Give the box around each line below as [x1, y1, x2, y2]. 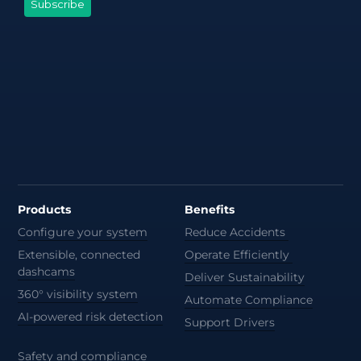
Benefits [184, 201, 234, 217]
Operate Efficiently [184, 247, 293, 262]
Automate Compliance [184, 292, 313, 307]
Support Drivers [184, 314, 275, 330]
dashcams [18, 263, 76, 279]
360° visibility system [18, 286, 139, 301]
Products [18, 201, 72, 217]
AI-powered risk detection [18, 309, 164, 324]
